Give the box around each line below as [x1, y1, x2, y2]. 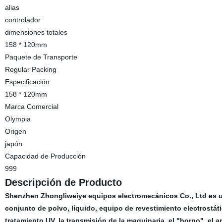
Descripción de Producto [4, 177, 122, 188]
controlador [4, 16, 41, 24]
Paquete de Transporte [4, 53, 77, 61]
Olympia [4, 115, 31, 123]
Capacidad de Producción [4, 152, 86, 160]
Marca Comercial [4, 103, 58, 111]
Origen [4, 127, 26, 135]
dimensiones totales [4, 28, 67, 36]
